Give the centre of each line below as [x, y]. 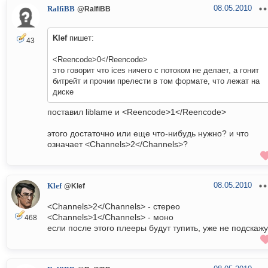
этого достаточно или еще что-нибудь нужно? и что [148, 134]
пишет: [80, 38]
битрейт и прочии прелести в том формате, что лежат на [156, 81]
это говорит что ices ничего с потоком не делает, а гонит [156, 71]
